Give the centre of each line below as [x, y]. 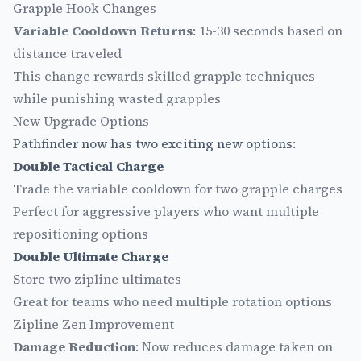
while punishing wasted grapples [117, 98]
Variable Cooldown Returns [103, 30]
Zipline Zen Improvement [93, 324]
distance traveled [67, 53]
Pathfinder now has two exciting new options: [154, 143]
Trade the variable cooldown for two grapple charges [178, 188]
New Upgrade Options [81, 120]
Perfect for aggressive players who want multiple [166, 211]
